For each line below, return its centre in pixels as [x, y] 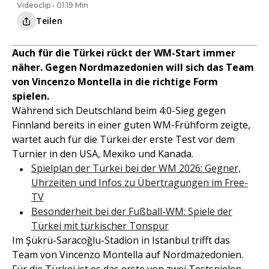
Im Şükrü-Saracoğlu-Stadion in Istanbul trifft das [121, 240]
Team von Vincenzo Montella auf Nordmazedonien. [128, 255]
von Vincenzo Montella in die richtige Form [115, 82]
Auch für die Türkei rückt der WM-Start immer [124, 53]
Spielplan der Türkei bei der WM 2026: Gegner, [136, 168]
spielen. [31, 96]
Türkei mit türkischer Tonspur [100, 226]
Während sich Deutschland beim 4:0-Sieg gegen [119, 111]
